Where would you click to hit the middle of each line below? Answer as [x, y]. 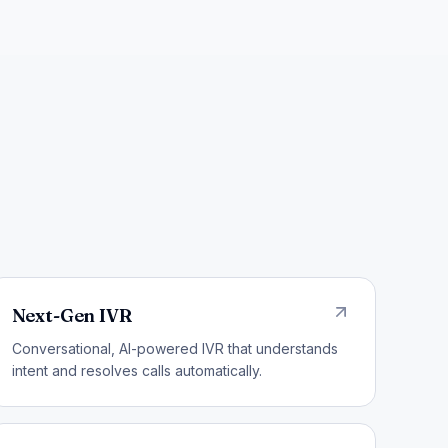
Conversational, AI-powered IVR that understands [174, 348]
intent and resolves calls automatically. [136, 370]
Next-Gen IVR [71, 315]
